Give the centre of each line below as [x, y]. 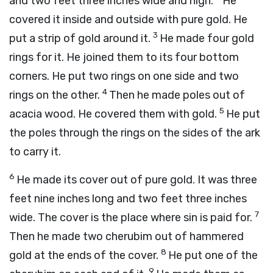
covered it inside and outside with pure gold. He [128, 19]
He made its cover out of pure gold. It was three [137, 180]
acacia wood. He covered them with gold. [114, 114]
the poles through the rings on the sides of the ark [135, 133]
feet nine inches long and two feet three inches [128, 199]
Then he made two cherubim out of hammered [126, 236]
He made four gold [207, 38]
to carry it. [35, 152]
